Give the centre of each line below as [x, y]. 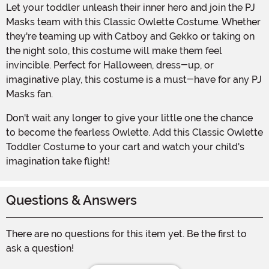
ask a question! [40, 248]
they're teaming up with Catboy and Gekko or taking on [130, 36]
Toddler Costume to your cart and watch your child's [125, 147]
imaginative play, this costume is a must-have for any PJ [134, 79]
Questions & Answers [71, 200]
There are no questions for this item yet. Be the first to [126, 234]
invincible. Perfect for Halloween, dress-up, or [110, 65]
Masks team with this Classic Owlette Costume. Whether [133, 22]
